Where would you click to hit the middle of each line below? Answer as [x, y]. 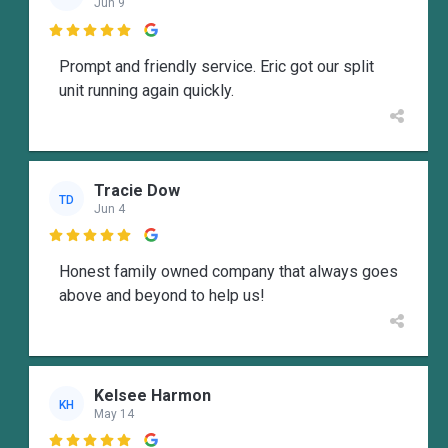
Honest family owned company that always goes [228, 272]
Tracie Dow [137, 190]
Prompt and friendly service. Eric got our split [216, 66]
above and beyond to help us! [162, 296]
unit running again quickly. [146, 90]
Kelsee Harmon [152, 395]
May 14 [114, 413]
